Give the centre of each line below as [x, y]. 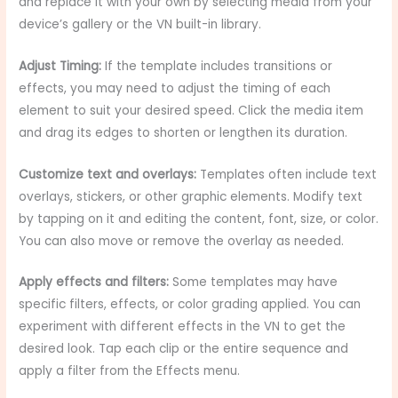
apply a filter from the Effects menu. [130, 371]
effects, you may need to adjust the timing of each [175, 88]
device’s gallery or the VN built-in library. [140, 24]
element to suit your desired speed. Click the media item [191, 110]
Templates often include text [287, 174]
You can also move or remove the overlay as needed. [182, 241]
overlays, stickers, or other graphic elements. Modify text [191, 196]
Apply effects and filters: [94, 283]
